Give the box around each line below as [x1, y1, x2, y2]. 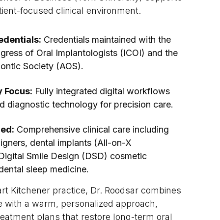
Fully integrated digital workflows [32, 86, 170, 96]
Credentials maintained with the [41, 34, 171, 45]
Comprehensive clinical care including [14, 124, 169, 135]
